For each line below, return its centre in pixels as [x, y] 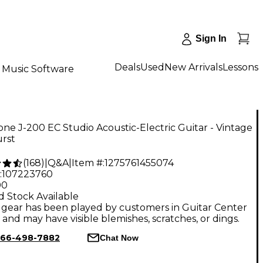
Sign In [211, 38]
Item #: [88, 163]
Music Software [38, 69]
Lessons [240, 67]
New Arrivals [193, 67]
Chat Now [119, 237]
